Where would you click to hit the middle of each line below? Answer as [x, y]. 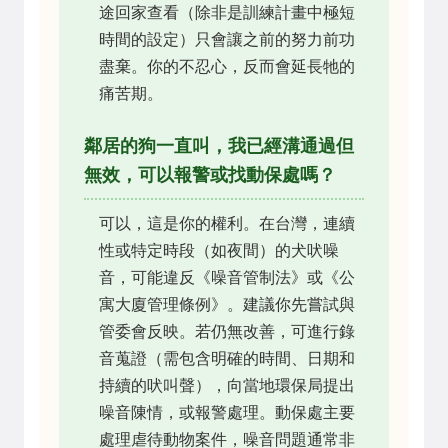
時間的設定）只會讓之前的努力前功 [227, 39]
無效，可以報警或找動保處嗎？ [210, 174]
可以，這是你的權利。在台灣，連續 [227, 223]
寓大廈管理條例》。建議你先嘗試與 [227, 304]
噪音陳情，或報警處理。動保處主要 [227, 412]
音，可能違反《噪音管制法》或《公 [227, 277]
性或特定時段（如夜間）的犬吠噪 [219, 250]
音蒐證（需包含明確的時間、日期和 [227, 358]
